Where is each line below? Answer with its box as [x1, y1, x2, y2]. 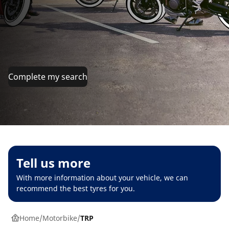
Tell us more [16, 154, 90, 171]
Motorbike [42, 213, 77, 223]
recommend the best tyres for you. [16, 183, 135, 193]
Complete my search [8, 71, 87, 82]
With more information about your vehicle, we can [16, 172, 188, 182]
